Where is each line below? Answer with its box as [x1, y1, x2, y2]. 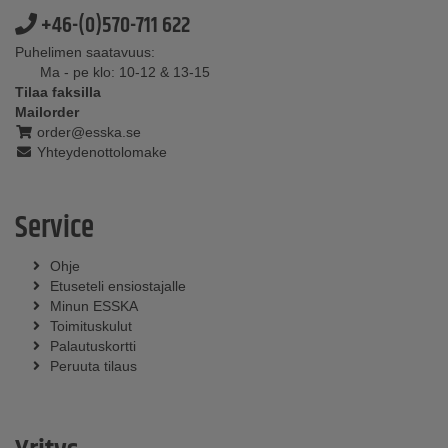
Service [15, 206, 94, 251]
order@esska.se [32, 124, 141, 140]
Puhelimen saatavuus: [15, 44, 155, 60]
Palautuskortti [50, 338, 136, 354]
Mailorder [15, 104, 79, 120]
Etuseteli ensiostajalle [50, 278, 186, 294]
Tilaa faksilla [15, 84, 101, 100]
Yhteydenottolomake [32, 144, 167, 160]
